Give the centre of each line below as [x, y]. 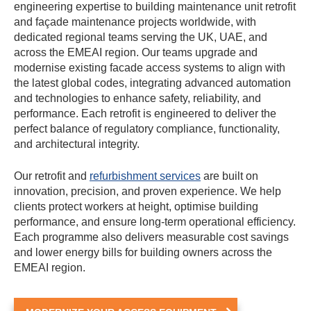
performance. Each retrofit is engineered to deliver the [145, 114]
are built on [229, 176]
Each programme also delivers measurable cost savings [151, 237]
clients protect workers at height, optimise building [136, 207]
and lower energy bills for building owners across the [143, 253]
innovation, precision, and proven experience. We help [148, 192]
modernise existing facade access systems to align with [150, 68]
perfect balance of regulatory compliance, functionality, [147, 129]
